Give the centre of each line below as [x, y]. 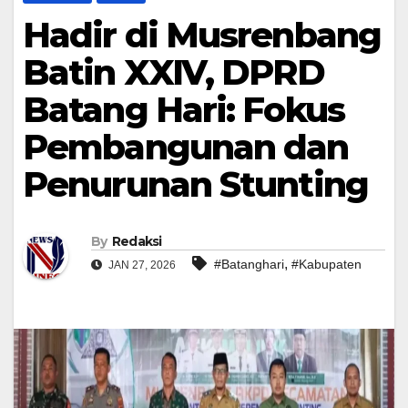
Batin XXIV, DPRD [173, 73]
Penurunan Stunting [195, 185]
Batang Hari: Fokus [184, 110]
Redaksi [137, 241]
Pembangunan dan [186, 148]
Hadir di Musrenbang [202, 36]
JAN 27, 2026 [141, 265]
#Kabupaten [326, 264]
